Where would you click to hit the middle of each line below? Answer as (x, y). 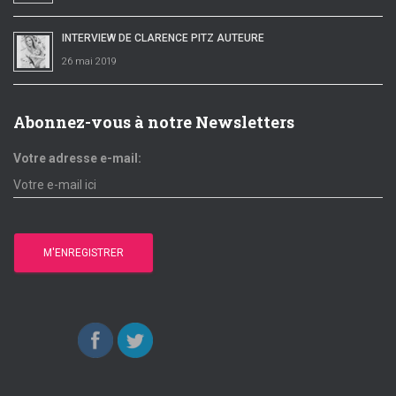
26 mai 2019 (89, 62)
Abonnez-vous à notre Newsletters (154, 122)
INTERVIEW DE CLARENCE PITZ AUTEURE (163, 38)
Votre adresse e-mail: (77, 159)
